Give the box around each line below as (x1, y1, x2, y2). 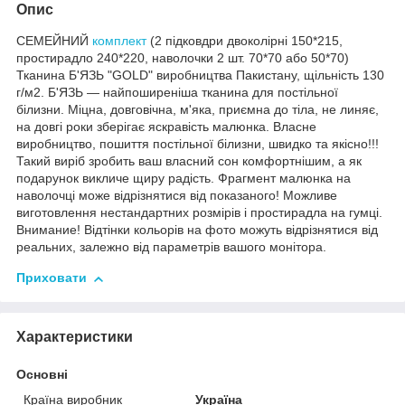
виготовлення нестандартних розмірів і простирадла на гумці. (16, 205, 382, 221)
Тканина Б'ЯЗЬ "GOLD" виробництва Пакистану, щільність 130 (16, 68, 384, 83)
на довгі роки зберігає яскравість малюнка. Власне (16, 119, 316, 135)
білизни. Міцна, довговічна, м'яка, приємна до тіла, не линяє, (16, 102, 379, 118)
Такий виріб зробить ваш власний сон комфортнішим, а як (16, 154, 362, 169)
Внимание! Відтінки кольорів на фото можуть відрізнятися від (16, 222, 378, 238)
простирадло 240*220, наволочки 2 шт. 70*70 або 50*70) (16, 51, 349, 66)
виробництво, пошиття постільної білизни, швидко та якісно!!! (16, 137, 379, 152)
